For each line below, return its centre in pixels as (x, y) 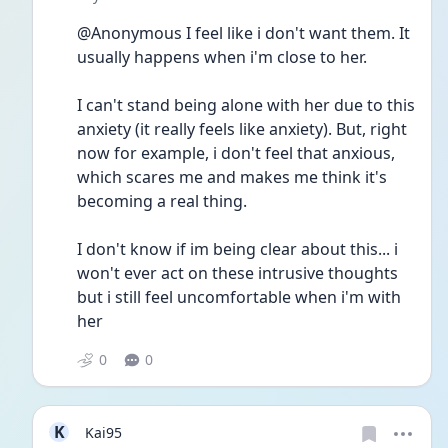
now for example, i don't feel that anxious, (236, 153)
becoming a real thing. (162, 201)
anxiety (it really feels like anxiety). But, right (242, 129)
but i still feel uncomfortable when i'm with (239, 297)
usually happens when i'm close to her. (222, 57)
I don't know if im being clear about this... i (237, 249)
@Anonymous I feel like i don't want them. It (243, 33)
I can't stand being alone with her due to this (246, 105)
